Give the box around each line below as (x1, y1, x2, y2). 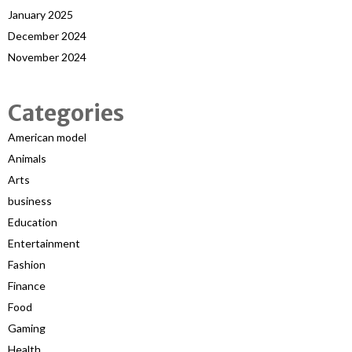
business (8, 193, 52, 207)
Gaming (8, 321, 46, 335)
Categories (8, 98, 124, 127)
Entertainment (8, 236, 80, 250)
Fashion (8, 257, 46, 271)
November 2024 (8, 49, 86, 64)
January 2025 (8, 7, 73, 21)
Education (8, 214, 57, 229)
